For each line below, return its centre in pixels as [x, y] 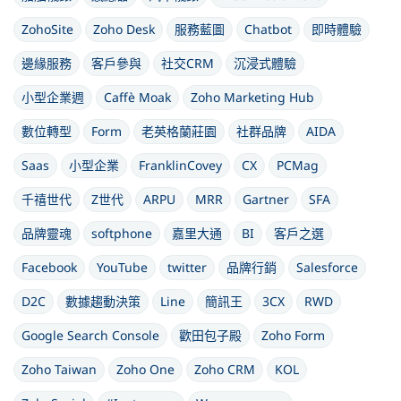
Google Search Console [90, 335]
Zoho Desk [124, 29]
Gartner [266, 199]
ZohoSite [47, 29]
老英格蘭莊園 [179, 131]
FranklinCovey [180, 165]
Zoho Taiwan [59, 369]
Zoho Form [293, 335]
